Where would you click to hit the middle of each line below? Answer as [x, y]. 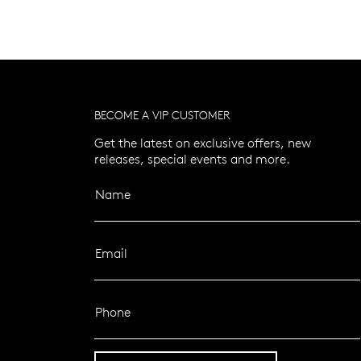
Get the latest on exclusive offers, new [203, 142]
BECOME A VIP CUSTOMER [162, 115]
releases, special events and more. [192, 158]
